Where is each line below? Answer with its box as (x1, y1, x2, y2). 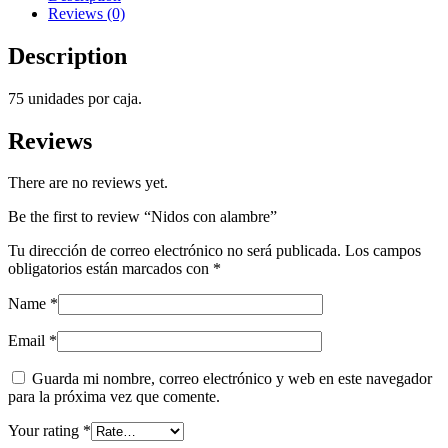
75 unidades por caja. (8, 89, 142, 107)
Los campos (345, 242, 421, 260)
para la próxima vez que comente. (8, 388, 220, 406)
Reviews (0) (48, 4, 125, 22)
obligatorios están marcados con (8, 260, 213, 278)
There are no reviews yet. (8, 174, 168, 192)
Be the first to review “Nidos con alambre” (8, 208, 277, 226)
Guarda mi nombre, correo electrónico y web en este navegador (32, 370, 432, 388)
